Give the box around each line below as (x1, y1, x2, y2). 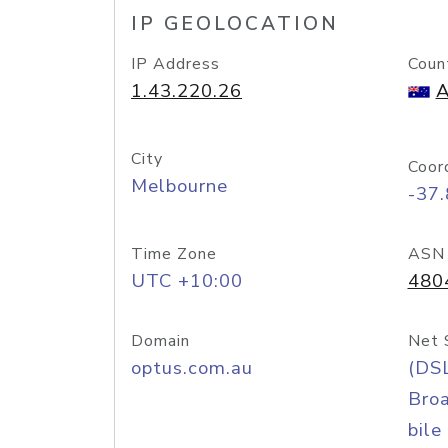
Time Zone (131, 243, 217, 265)
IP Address (131, 53, 220, 75)
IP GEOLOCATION (131, 11, 339, 37)
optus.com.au (131, 355, 253, 381)
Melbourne (131, 173, 228, 199)
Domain (131, 330, 190, 352)
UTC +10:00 (131, 268, 243, 294)
